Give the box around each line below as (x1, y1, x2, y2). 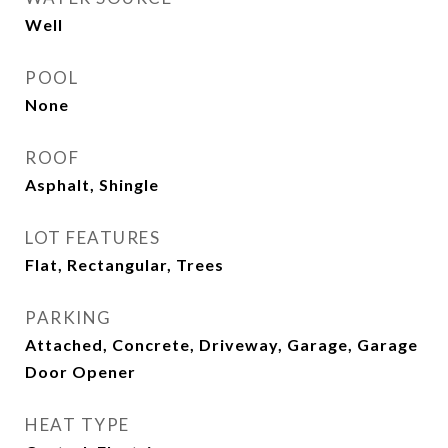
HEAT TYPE (25, 414, 130, 435)
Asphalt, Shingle (25, 175, 159, 194)
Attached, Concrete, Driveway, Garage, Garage (25, 335, 418, 354)
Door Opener (25, 362, 136, 381)
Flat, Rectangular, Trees (25, 255, 224, 274)
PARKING (25, 307, 112, 328)
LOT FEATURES (25, 227, 160, 248)
